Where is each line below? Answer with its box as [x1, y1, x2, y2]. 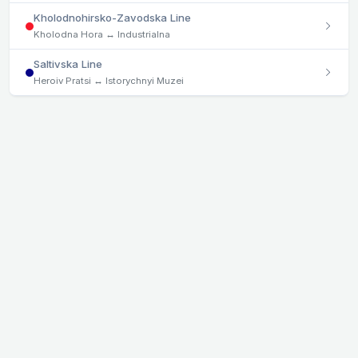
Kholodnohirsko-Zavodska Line [34, 11, 191, 25]
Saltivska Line [34, 58, 102, 71]
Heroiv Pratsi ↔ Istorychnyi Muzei [34, 75, 184, 87]
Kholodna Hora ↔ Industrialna [34, 29, 170, 41]
